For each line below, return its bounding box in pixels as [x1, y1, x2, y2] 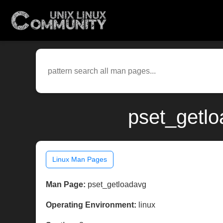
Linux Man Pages [52, 155, 107, 164]
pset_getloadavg [86, 180, 146, 189]
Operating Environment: [46, 201, 136, 210]
